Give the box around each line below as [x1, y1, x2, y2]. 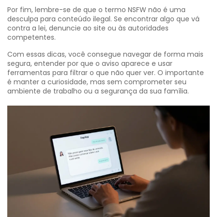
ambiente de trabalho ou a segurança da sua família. [7, 86, 189, 96]
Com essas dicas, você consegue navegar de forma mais [7, 49, 203, 59]
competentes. [7, 32, 56, 42]
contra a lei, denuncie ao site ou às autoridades [7, 23, 169, 33]
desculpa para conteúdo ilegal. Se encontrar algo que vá [7, 14, 200, 24]
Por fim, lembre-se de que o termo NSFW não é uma [7, 5, 186, 15]
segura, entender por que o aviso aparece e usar [7, 59, 172, 68]
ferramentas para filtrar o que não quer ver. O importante [7, 68, 204, 77]
